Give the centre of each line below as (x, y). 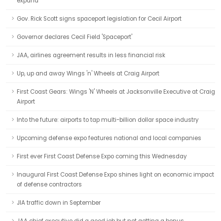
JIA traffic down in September (59, 203)
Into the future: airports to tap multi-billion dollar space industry (108, 120)
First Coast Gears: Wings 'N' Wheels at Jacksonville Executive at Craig (116, 92)
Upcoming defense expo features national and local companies (109, 138)
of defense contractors (49, 184)
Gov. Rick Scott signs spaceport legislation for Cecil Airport (99, 19)
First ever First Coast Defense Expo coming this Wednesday (102, 156)
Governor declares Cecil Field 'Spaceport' (74, 37)
